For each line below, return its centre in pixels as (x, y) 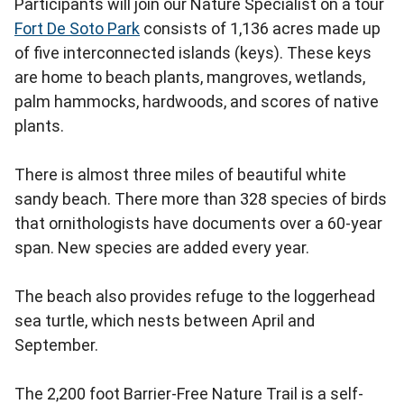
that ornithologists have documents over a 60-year (198, 224)
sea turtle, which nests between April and (165, 321)
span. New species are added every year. (162, 248)
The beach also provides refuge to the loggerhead (195, 297)
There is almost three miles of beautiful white (180, 175)
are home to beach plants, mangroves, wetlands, (190, 78)
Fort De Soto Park (77, 29)
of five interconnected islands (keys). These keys (193, 53)
